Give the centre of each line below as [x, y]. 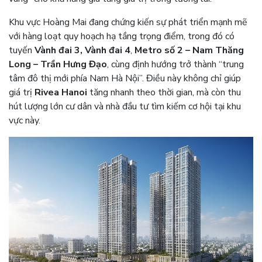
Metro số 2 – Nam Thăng [189, 51]
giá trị [22, 93]
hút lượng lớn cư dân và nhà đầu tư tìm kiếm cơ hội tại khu [125, 107]
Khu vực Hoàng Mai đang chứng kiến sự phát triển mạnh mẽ [128, 23]
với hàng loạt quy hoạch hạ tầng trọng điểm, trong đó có [122, 37]
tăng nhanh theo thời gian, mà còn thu [164, 93]
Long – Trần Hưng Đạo [58, 65]
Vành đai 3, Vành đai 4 [82, 51]
